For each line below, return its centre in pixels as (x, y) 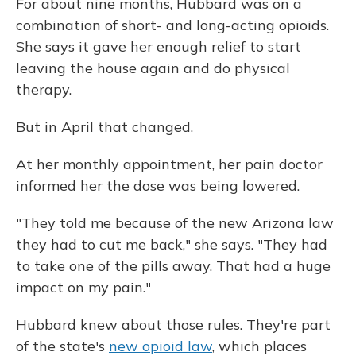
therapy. (44, 89)
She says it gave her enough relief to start (159, 46)
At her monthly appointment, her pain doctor (169, 164)
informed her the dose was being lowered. (158, 186)
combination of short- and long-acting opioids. (172, 25)
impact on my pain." (83, 287)
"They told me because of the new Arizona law (175, 223)
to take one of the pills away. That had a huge (173, 266)
